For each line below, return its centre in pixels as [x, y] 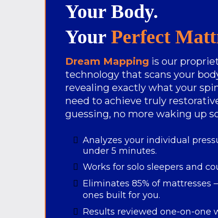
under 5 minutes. [120, 151]
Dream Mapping [107, 61]
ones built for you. [121, 195]
